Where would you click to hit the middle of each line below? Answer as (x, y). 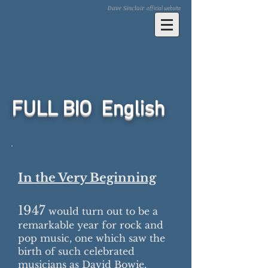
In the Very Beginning (87, 178)
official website (164, 8)
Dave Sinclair (127, 8)
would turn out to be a (102, 211)
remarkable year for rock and (91, 225)
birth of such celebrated (76, 251)
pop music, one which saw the (92, 238)
